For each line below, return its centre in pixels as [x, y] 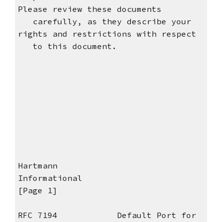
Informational [99, 178]
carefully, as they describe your [104, 22]
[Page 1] [37, 191]
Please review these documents [89, 9]
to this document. [67, 46]
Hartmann [89, 166]
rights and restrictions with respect [107, 34]
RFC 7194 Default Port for [107, 215]
